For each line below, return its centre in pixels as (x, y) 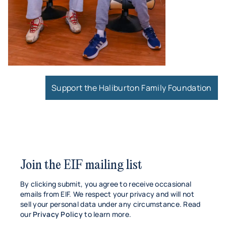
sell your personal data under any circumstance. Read (110, 204)
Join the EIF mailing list (81, 166)
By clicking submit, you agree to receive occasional (106, 184)
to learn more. (107, 214)
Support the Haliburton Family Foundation (132, 88)
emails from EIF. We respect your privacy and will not (107, 194)
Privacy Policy (58, 214)
